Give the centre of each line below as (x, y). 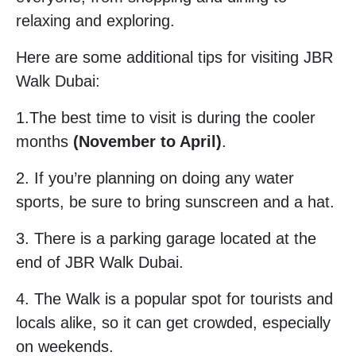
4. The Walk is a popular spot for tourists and (174, 298)
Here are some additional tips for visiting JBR (174, 57)
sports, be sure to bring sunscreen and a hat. (175, 201)
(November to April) (147, 141)
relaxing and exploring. (95, 20)
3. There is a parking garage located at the (166, 238)
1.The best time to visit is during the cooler (166, 117)
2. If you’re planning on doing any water (155, 178)
